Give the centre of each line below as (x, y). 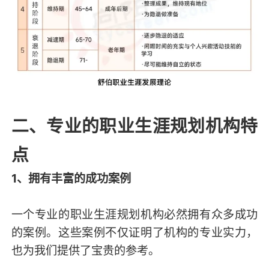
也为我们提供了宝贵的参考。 (85, 250)
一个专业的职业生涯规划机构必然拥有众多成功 (134, 214)
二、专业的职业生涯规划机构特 (134, 125)
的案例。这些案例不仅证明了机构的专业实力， (134, 232)
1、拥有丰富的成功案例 (71, 178)
